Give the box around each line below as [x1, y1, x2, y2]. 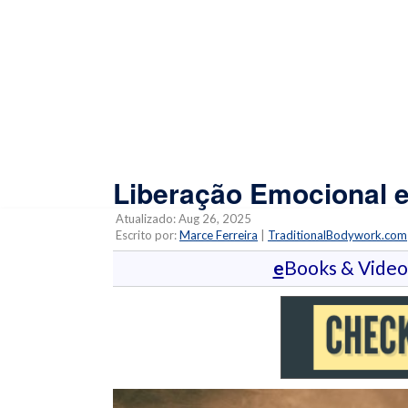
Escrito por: [113, 227, 179, 242]
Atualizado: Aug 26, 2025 [113, 210, 251, 226]
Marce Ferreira [179, 227, 258, 242]
